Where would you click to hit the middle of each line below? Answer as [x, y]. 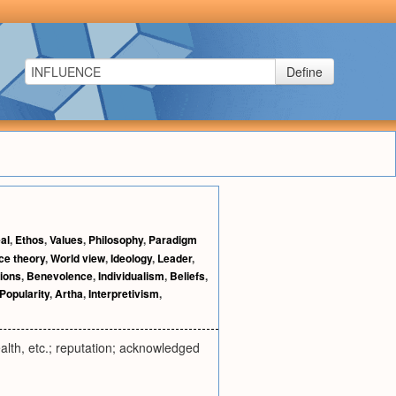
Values [66, 240]
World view [78, 258]
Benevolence [60, 276]
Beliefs [187, 276]
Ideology [131, 258]
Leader [175, 258]
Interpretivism [124, 293]
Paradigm [173, 240]
